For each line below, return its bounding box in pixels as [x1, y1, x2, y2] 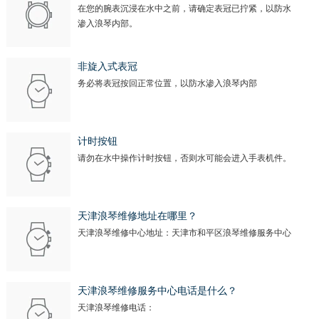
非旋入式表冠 [77, 61, 137, 73]
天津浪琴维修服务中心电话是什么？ [77, 286, 237, 297]
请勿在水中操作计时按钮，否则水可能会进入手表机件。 [77, 153, 291, 164]
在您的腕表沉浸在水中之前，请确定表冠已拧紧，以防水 [77, 4, 291, 14]
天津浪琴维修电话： [77, 303, 155, 313]
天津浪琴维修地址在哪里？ [77, 211, 197, 222]
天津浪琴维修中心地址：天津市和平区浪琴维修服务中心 [77, 228, 291, 239]
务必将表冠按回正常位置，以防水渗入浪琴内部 [77, 78, 257, 89]
